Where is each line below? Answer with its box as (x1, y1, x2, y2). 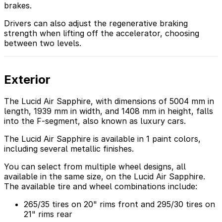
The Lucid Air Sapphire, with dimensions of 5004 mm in (4, 96, 214, 107)
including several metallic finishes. (4, 144, 134, 154)
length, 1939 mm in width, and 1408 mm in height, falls (4, 106, 213, 116)
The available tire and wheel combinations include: (4, 181, 197, 192)
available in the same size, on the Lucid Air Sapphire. (4, 171, 205, 182)
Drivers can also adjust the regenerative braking (4, 18, 188, 28)
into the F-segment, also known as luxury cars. (4, 116, 186, 126)
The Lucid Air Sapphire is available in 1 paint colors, (4, 134, 201, 144)
